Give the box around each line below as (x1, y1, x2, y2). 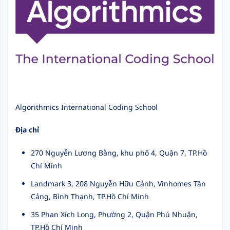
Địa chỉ (15, 124, 39, 135)
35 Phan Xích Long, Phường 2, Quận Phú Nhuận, (31, 209, 198, 219)
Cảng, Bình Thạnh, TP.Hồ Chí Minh (31, 191, 149, 201)
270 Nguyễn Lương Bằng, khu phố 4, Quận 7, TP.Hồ (31, 147, 207, 158)
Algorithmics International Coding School (15, 102, 158, 112)
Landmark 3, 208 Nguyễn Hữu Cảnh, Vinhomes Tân (31, 178, 206, 188)
